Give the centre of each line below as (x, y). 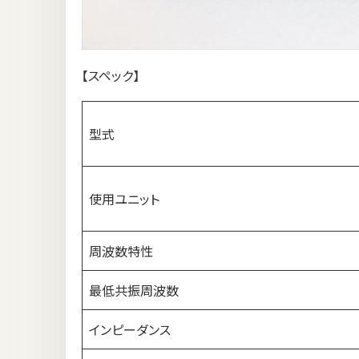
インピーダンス (130, 330)
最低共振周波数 (134, 290)
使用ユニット (124, 199)
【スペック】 (111, 76)
